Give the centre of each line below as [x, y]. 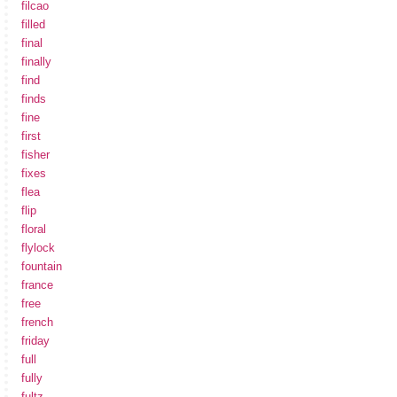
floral [34, 229]
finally [36, 61]
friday [35, 340]
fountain [42, 266]
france [37, 284]
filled [33, 24]
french [37, 322]
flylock [38, 247]
